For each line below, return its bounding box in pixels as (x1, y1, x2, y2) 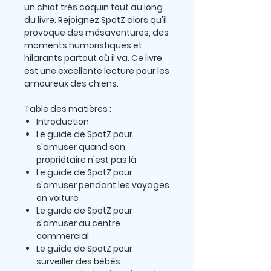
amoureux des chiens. (24, 77, 119, 90)
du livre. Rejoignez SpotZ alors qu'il (24, 14, 167, 27)
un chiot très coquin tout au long (24, 1, 163, 14)
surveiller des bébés (36, 255, 120, 268)
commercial (36, 230, 89, 243)
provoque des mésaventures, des (24, 27, 169, 39)
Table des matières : (24, 103, 111, 116)
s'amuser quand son (36, 141, 125, 154)
